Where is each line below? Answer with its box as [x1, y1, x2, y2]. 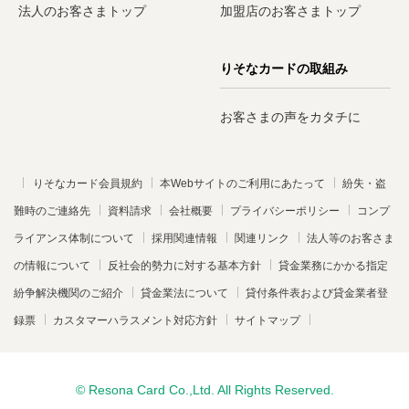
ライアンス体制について [14, 231, 134, 245]
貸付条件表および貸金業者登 [246, 286, 388, 299]
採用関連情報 [152, 231, 217, 245]
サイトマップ [235, 313, 300, 327]
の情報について [14, 258, 90, 272]
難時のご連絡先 [14, 204, 90, 217]
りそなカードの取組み [220, 60, 348, 76]
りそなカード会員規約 [33, 176, 142, 190]
